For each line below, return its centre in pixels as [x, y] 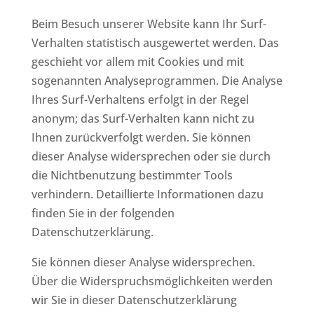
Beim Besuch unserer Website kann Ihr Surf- [149, 23]
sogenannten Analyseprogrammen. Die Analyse [157, 80]
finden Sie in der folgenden [103, 213]
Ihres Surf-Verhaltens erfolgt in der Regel [140, 99]
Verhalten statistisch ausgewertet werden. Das [155, 42]
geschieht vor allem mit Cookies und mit [137, 61]
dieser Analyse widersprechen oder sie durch [151, 156]
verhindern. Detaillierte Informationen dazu [147, 194]
